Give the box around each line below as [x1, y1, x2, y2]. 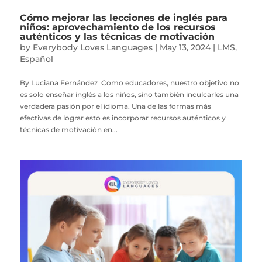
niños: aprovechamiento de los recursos [19, 21, 216, 33]
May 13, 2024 [159, 42, 211, 53]
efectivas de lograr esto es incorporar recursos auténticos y [19, 113, 226, 122]
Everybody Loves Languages [32, 42, 153, 53]
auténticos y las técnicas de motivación [19, 30, 215, 42]
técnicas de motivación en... [19, 125, 118, 134]
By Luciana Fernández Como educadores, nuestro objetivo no [19, 78, 239, 87]
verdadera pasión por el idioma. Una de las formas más [19, 101, 211, 111]
